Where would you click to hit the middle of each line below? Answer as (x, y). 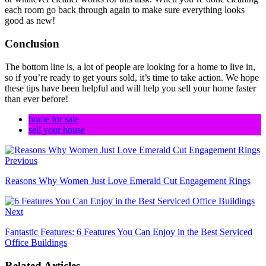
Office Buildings (36, 242)
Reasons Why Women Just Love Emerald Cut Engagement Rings (128, 180)
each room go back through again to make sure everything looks (125, 10)
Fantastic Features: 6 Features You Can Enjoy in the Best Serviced (129, 232)
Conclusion (32, 44)
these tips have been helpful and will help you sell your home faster (130, 88)
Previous (21, 160)
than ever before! (37, 99)
